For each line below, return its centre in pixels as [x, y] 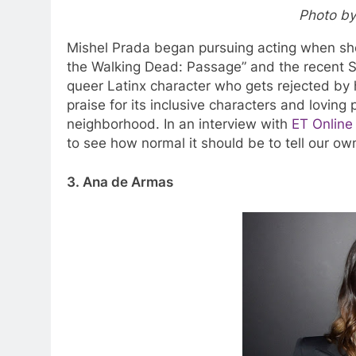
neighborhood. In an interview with [179, 124]
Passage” [217, 66]
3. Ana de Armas [120, 182]
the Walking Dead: [125, 66]
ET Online [322, 124]
